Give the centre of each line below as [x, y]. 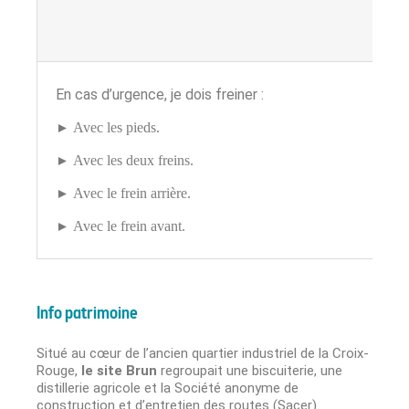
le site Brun [121, 370]
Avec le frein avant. [129, 226]
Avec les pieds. [116, 128]
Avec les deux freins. [133, 161]
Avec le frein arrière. [132, 194]
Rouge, [59, 370]
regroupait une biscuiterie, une [252, 370]
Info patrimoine [87, 314]
